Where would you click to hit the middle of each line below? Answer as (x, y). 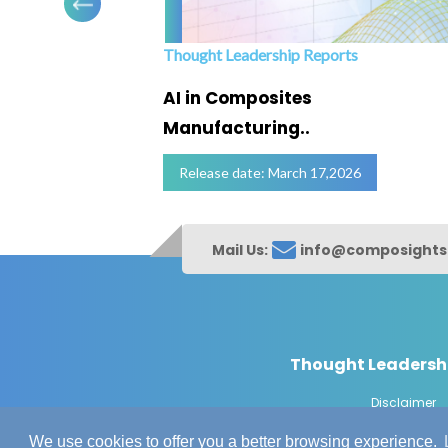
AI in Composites (237, 98)
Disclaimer (403, 402)
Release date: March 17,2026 (269, 172)
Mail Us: (240, 249)
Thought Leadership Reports (260, 54)
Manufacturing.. (236, 128)
